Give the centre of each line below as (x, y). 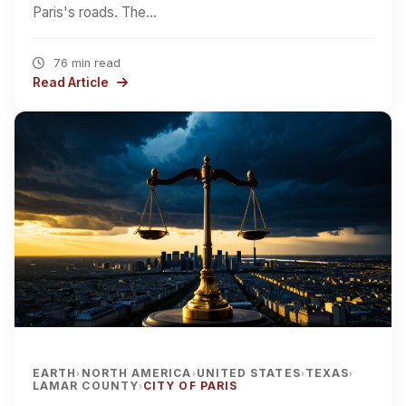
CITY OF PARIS (191, 385)
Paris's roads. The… (95, 12)
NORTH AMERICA (136, 372)
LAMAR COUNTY (86, 385)
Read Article (72, 82)
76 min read (85, 63)
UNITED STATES (248, 372)
